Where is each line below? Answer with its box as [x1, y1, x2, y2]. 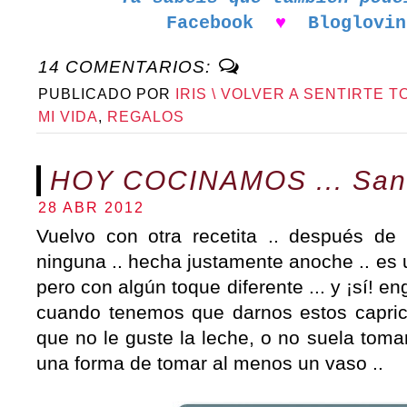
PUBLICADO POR [38, 85, 175, 102]
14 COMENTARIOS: [38, 56, 216, 76]
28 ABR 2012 [38, 199, 144, 215]
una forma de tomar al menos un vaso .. [36, 352, 383, 373]
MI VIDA [38, 108, 98, 124]
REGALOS [107, 108, 184, 124]
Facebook [165, 12, 253, 34]
